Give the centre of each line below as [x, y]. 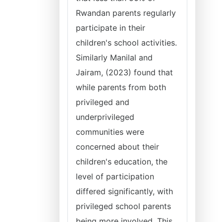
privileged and [103, 102]
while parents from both [121, 87]
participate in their [111, 28]
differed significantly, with [124, 191]
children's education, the [122, 162]
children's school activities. [126, 43]
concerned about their [117, 147]
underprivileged [105, 117]
